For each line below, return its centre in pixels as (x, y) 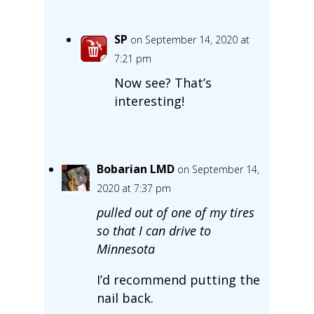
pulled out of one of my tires (175, 212)
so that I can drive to (153, 230)
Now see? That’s (163, 82)
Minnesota (125, 248)
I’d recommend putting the (178, 279)
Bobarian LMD (135, 169)
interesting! (149, 101)
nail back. (125, 298)
